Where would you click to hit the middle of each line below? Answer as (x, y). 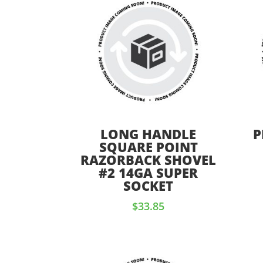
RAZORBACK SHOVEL (149, 160)
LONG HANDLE (149, 134)
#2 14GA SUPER (149, 173)
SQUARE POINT (148, 147)
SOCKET (149, 186)
